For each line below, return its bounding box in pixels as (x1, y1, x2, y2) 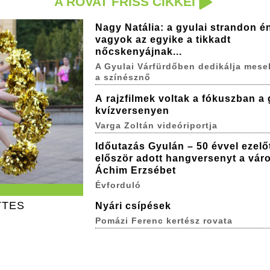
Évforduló (95, 180, 141, 190)
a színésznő (95, 72, 151, 83)
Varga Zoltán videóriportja (95, 120, 218, 130)
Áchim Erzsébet (95, 165, 176, 176)
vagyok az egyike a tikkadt (95, 34, 231, 45)
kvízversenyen (95, 105, 169, 116)
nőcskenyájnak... (95, 46, 182, 57)
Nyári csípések (95, 200, 171, 211)
